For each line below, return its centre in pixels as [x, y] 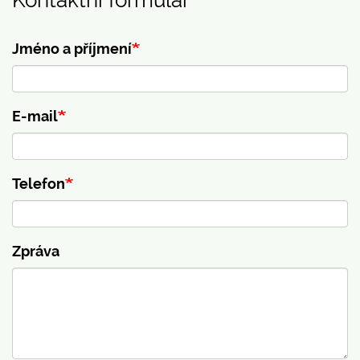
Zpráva [36, 251]
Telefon [39, 183]
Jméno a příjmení [72, 48]
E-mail [35, 116]
